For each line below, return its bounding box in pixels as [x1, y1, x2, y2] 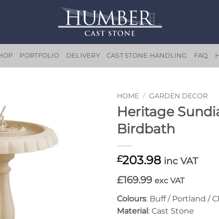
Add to [70, 116, 94, 125]
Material [117, 206, 148, 216]
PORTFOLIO [20, 52, 59, 59]
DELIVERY [66, 52, 100, 59]
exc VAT [154, 175, 184, 185]
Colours [117, 194, 146, 203]
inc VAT [164, 154, 198, 167]
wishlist [69, 125, 95, 134]
